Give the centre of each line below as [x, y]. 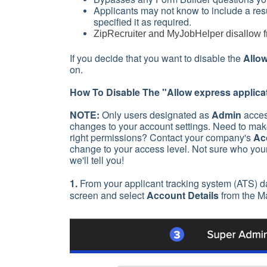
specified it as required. [144, 22]
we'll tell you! [97, 160]
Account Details [183, 195]
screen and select [108, 195]
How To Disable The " [118, 92]
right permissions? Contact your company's [162, 138]
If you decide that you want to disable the [156, 58]
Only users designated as [156, 115]
